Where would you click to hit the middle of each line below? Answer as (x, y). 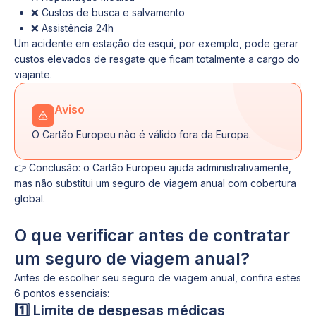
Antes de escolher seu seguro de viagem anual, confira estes (158, 278)
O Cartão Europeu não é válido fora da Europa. (141, 134)
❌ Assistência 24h (72, 28)
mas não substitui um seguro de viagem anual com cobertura (155, 183)
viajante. (33, 74)
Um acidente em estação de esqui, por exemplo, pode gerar (156, 43)
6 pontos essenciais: (62, 293)
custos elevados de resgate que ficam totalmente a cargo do (157, 59)
